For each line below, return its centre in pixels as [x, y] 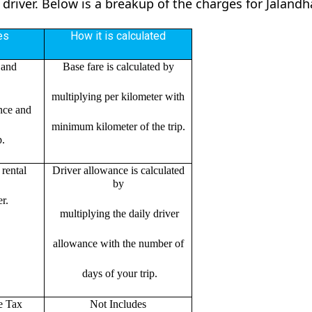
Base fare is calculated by [118, 66]
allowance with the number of [118, 243]
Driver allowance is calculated [118, 170]
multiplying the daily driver [118, 213]
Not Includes [118, 304]
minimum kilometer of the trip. [118, 126]
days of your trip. [118, 273]
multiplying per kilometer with [118, 96]
